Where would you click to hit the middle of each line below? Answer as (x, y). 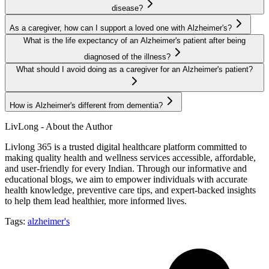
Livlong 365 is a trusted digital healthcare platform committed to (126, 147)
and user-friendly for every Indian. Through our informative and (126, 168)
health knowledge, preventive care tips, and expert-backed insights (130, 190)
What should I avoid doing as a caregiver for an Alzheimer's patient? (134, 69)
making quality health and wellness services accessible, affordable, (130, 157)
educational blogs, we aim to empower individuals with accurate (126, 179)
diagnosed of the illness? (127, 56)
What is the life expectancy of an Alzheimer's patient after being (134, 40)
